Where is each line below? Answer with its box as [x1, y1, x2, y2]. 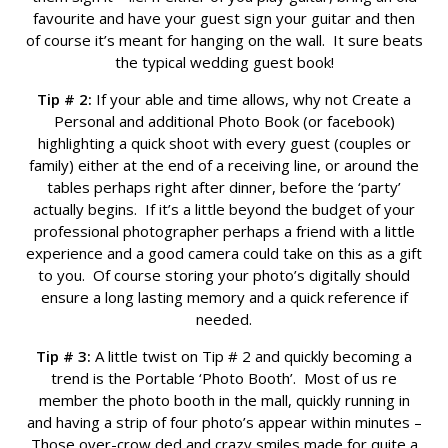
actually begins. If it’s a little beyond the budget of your [33, 199, 415, 220]
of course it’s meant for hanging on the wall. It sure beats [25, 30, 423, 51]
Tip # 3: [36, 346, 95, 367]
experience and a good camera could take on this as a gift [26, 243, 422, 264]
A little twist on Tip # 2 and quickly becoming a [95, 346, 412, 367]
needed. [196, 309, 252, 330]
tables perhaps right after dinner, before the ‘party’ [47, 177, 401, 198]
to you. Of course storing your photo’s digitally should [38, 265, 410, 286]
